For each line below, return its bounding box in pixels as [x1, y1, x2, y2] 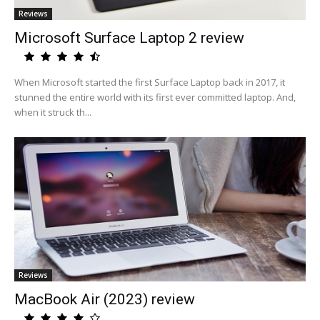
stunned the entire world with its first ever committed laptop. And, [14, 91, 296, 104]
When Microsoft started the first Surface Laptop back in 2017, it [14, 76, 285, 89]
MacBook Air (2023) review [14, 291, 195, 308]
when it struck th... [14, 106, 91, 119]
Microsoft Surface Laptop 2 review [14, 29, 244, 46]
